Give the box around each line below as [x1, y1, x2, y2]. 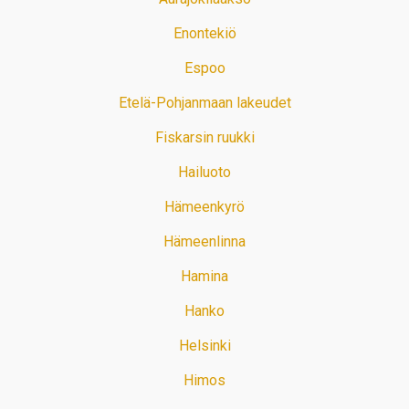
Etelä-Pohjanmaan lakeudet [118, 94, 291, 112]
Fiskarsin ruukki [154, 129, 255, 147]
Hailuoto [178, 163, 231, 182]
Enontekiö [173, 25, 236, 43]
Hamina [181, 267, 228, 286]
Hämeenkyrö [164, 198, 245, 216]
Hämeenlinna [163, 233, 246, 251]
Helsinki [178, 337, 231, 355]
